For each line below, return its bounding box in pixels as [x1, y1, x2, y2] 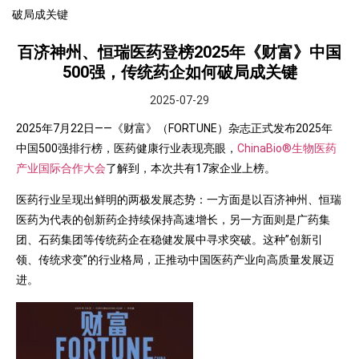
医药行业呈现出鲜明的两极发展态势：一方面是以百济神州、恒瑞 [16, 193, 341, 207]
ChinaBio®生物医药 [237, 142, 337, 155]
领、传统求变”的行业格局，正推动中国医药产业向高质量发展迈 [16, 253, 334, 267]
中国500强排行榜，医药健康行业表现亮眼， [16, 142, 237, 155]
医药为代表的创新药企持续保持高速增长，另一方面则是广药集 [16, 213, 330, 227]
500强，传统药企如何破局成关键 [62, 63, 297, 83]
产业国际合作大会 [16, 162, 106, 175]
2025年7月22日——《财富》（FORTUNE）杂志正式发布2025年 [16, 122, 333, 135]
